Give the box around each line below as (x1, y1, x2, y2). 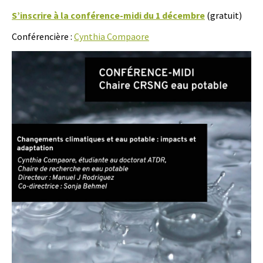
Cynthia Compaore (74, 31, 149, 42)
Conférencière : (12, 31, 74, 42)
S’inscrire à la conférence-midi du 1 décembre (12, 9, 205, 21)
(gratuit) (205, 9, 242, 21)
